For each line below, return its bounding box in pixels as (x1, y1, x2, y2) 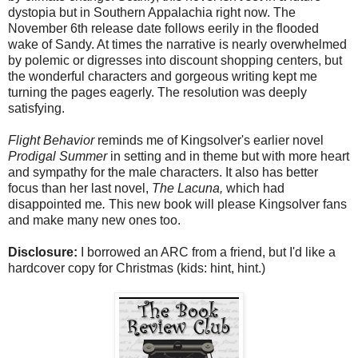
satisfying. (8, 101, 65, 115)
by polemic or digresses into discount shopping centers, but (8, 53, 342, 67)
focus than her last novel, (8, 181, 152, 195)
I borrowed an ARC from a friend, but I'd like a (78, 245, 336, 259)
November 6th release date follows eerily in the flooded (8, 21, 319, 35)
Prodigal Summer (8, 149, 107, 163)
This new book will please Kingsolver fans (105, 197, 347, 211)
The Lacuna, (152, 181, 226, 195)
